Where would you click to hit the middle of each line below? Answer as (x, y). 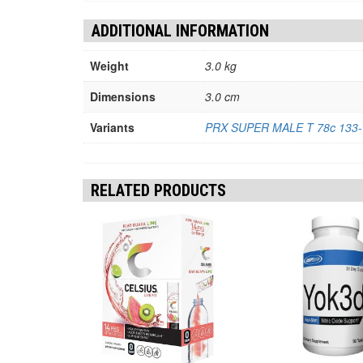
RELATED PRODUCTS (158, 190)
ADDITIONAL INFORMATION (180, 30)
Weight (109, 65)
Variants (112, 127)
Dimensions (123, 96)
